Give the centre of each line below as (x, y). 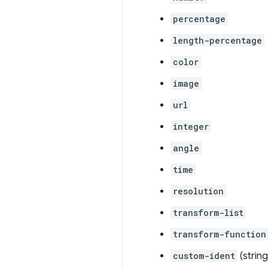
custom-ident (204, 255)
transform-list (208, 212)
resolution (198, 191)
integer (191, 126)
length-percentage (217, 40)
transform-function (220, 234)
